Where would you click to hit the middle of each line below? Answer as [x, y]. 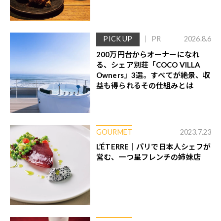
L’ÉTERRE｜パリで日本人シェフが [154, 146]
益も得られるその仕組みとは [145, 85]
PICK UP [118, 39]
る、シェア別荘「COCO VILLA [148, 64]
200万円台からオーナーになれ [148, 54]
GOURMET [114, 132]
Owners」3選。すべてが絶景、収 [153, 75]
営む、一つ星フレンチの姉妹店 [148, 157]
